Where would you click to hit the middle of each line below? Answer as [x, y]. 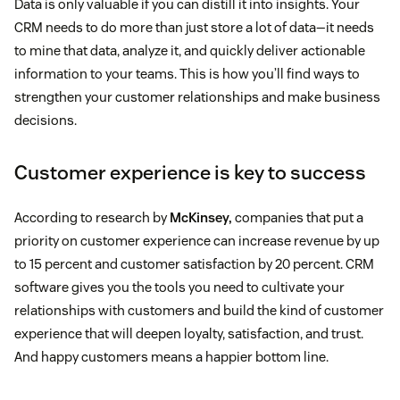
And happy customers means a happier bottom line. [171, 357]
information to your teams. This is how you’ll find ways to [187, 74]
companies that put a [298, 218]
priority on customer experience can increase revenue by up [197, 241]
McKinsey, [201, 218]
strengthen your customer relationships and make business [197, 97]
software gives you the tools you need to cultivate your [179, 287]
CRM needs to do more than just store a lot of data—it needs [194, 28]
